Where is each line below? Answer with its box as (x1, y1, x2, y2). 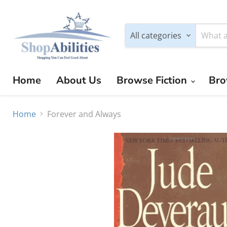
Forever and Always (47, 108, 121, 120)
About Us (56, 73, 101, 87)
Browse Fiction (117, 73, 190, 87)
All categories (130, 29, 181, 41)
